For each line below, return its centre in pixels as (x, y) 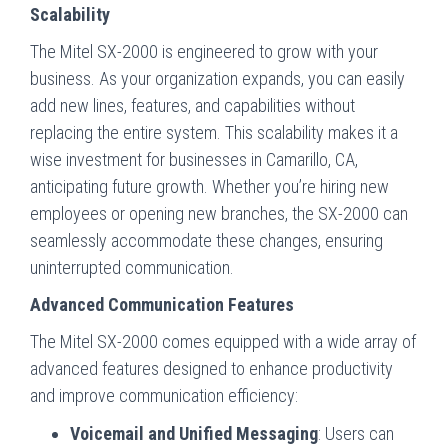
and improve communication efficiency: (164, 395)
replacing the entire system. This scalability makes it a (214, 132)
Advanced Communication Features (162, 304)
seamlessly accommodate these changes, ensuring (206, 240)
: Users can (356, 433)
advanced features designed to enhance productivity (211, 368)
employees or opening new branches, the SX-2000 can (219, 213)
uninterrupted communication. (132, 267)
